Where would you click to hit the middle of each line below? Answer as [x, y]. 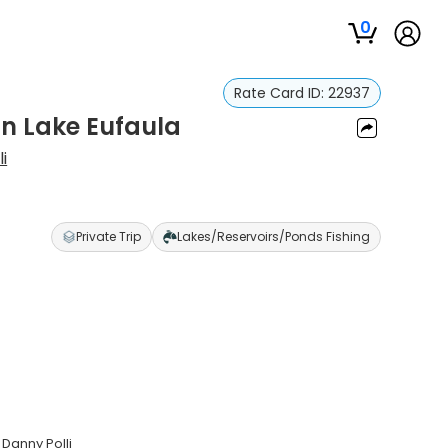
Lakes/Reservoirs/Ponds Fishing [273, 236]
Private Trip [108, 236]
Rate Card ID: [280, 93]
